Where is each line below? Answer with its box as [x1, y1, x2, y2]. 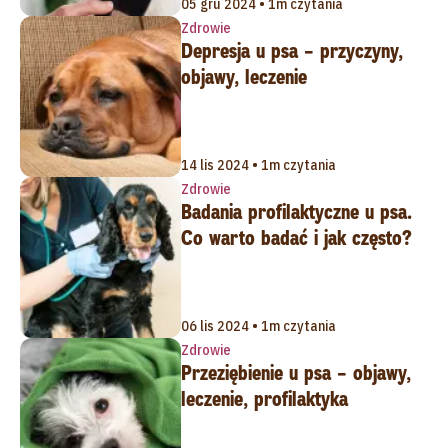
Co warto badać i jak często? [180, 224, 412, 251]
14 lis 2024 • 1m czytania [180, 155, 336, 174]
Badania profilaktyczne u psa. [180, 198, 412, 225]
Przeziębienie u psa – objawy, [180, 359, 411, 386]
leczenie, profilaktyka [180, 385, 348, 412]
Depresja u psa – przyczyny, [180, 38, 403, 65]
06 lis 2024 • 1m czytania [180, 316, 336, 335]
